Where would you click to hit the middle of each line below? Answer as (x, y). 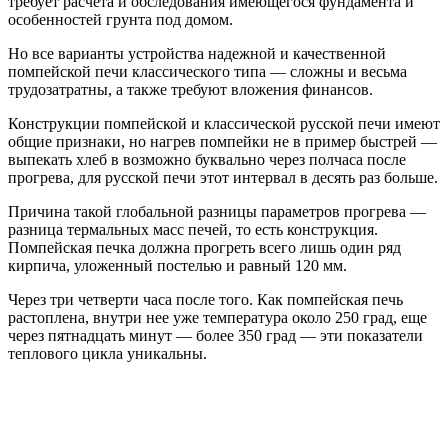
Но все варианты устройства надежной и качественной (197, 53)
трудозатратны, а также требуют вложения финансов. (190, 89)
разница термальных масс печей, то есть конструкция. (193, 229)
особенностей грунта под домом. (120, 19)
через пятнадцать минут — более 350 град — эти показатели (215, 335)
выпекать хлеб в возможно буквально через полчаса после (207, 159)
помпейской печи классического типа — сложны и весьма (207, 71)
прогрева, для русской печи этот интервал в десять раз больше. (223, 177)
